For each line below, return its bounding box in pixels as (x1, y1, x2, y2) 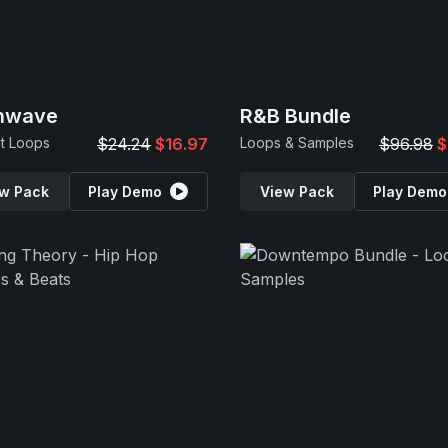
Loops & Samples (240, 134, 354, 151)
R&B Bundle (240, 104, 351, 128)
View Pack (259, 183, 334, 200)
